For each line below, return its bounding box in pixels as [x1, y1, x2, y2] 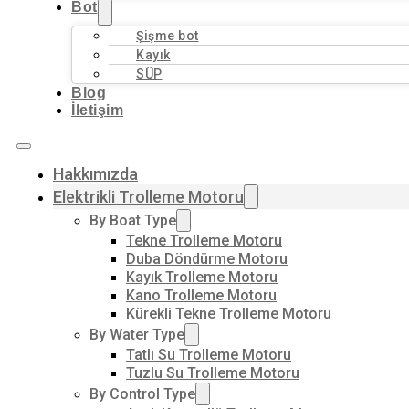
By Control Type [89, 385, 195, 403]
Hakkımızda [53, 164, 138, 184]
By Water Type [89, 326, 184, 343]
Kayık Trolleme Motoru [126, 268, 278, 286]
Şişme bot [136, 28, 199, 43]
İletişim [71, 102, 123, 118]
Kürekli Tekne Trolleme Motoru [126, 305, 331, 322]
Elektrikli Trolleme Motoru [53, 187, 244, 206]
